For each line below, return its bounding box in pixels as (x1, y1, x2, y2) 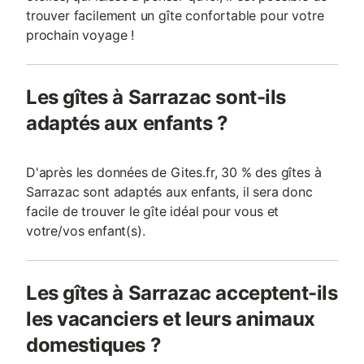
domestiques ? (26, 333, 162, 357)
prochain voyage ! (26, 27, 135, 43)
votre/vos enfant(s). (26, 223, 145, 239)
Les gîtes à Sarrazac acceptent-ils (26, 281, 338, 305)
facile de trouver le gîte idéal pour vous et (26, 203, 279, 219)
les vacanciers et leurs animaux (26, 307, 315, 331)
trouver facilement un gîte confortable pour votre (26, 7, 324, 24)
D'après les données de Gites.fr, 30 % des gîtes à (26, 164, 322, 180)
